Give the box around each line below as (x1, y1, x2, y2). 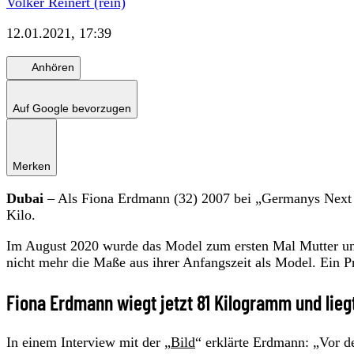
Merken (13, 159, 51, 172)
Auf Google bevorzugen (13, 101, 131, 115)
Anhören (32, 61, 74, 74)
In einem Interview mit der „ (6, 333, 171, 350)
